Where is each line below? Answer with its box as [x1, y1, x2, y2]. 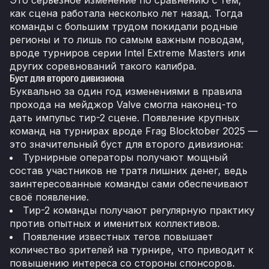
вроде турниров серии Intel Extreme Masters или [10, 47, 245, 59]
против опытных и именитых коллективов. [10, 217, 220, 230]
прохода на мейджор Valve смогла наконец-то [10, 98, 237, 111]
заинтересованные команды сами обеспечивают [10, 178, 249, 190]
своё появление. [10, 191, 89, 204]
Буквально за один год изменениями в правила [10, 85, 242, 98]
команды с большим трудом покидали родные [10, 20, 238, 33]
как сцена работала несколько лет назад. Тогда [10, 7, 243, 20]
